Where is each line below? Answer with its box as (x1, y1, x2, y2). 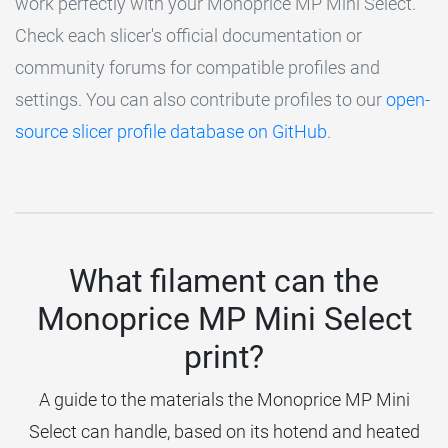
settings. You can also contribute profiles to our (15, 89, 386, 111)
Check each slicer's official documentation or (15, 25, 362, 47)
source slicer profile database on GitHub (15, 121, 327, 143)
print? (184, 338, 264, 377)
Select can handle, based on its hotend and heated (28, 421, 420, 443)
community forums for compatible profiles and (15, 57, 380, 79)
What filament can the (69, 262, 379, 301)
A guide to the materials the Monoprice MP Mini (38, 389, 410, 411)
